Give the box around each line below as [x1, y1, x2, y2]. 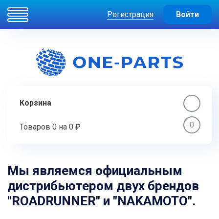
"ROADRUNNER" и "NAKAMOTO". [7, 193, 196, 208]
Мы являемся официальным [7, 163, 182, 178]
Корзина [20, 98, 51, 108]
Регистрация [107, 9, 153, 19]
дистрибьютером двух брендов [7, 178, 199, 193]
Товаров [20, 122, 52, 131]
